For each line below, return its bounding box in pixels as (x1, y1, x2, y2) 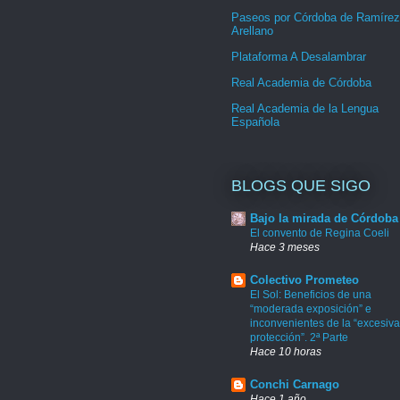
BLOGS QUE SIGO (231, 177, 371, 196)
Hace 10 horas (250, 345, 321, 357)
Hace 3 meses (250, 240, 320, 253)
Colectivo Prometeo (250, 272, 359, 287)
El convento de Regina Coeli (250, 226, 389, 239)
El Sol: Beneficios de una (250, 287, 371, 301)
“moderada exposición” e (250, 302, 371, 315)
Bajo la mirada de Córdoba (250, 211, 398, 225)
